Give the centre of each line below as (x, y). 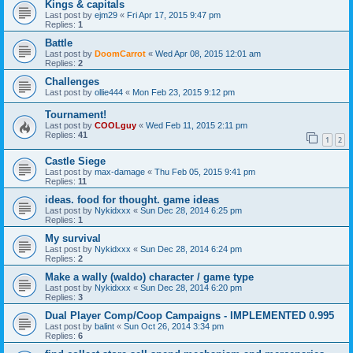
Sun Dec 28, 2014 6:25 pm (191, 210)
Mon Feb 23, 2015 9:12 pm (184, 92)
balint (104, 326)
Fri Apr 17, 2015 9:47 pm (174, 15)
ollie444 (109, 92)
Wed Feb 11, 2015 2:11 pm (197, 125)
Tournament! (76, 114)
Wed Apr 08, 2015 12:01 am (208, 53)
